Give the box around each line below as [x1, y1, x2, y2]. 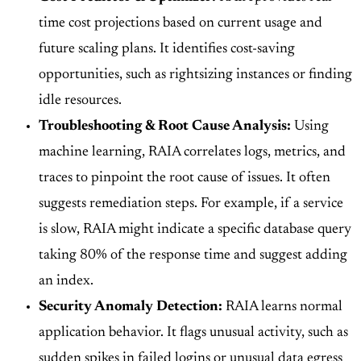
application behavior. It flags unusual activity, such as [39, 326, 348, 341]
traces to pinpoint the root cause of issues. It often [39, 171, 330, 186]
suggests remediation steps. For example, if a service [39, 197, 343, 212]
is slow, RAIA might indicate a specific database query [39, 222, 351, 238]
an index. [39, 274, 93, 289]
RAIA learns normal [222, 300, 342, 315]
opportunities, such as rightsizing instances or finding [39, 68, 352, 83]
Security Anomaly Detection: [39, 300, 222, 315]
